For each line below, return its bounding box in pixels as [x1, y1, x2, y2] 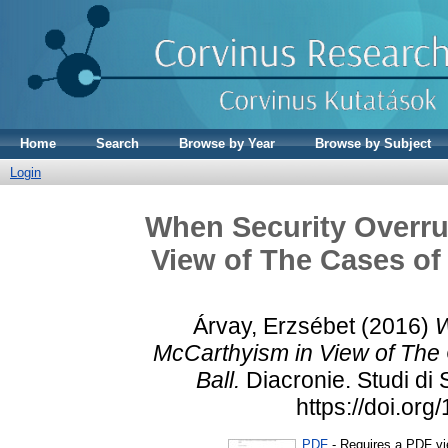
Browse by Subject [315, 136, 431, 151]
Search [96, 136, 139, 151]
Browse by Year [179, 136, 275, 151]
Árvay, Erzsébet [193, 312, 355, 339]
